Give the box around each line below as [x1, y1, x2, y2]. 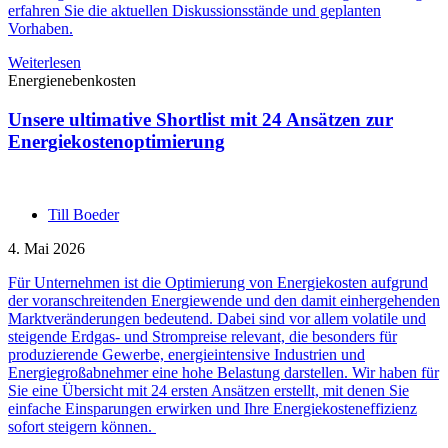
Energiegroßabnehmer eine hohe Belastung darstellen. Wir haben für [8, 363, 439, 381]
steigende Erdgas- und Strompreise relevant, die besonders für [8, 327, 397, 345]
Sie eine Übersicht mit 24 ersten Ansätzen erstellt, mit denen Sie [8, 381, 409, 399]
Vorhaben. [8, 20, 73, 38]
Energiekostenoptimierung [8, 130, 225, 152]
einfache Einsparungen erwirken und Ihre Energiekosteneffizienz [8, 399, 417, 417]
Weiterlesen [8, 54, 81, 72]
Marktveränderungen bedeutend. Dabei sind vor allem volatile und [8, 309, 426, 327]
